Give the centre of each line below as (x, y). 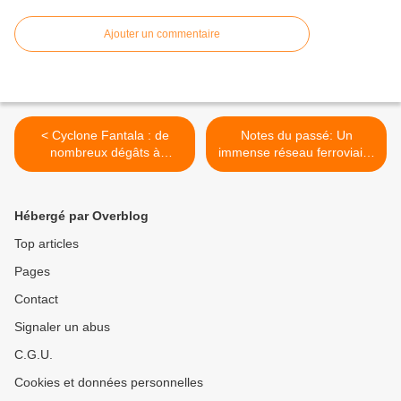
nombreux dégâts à (105, 153)
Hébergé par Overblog (81, 216)
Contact (36, 299)
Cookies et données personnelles (109, 383)
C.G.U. (34, 355)
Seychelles (105, 187)
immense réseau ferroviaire (296, 153)
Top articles (47, 244)
